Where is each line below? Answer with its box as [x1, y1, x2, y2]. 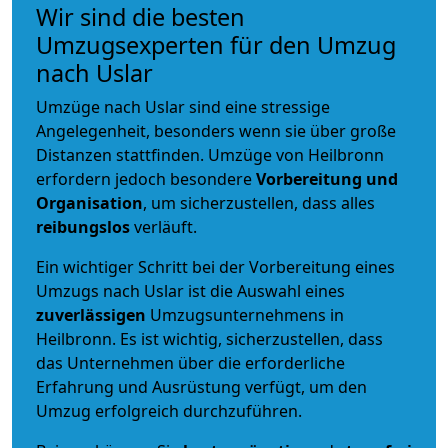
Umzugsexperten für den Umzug [36, 28, 396, 61]
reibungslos [36, 215, 130, 238]
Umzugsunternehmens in [150, 303, 344, 326]
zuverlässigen [36, 303, 150, 326]
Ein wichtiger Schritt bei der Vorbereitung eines [36, 255, 395, 278]
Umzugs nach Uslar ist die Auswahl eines [36, 279, 345, 302]
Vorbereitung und [256, 167, 398, 190]
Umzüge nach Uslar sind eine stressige [36, 95, 330, 118]
